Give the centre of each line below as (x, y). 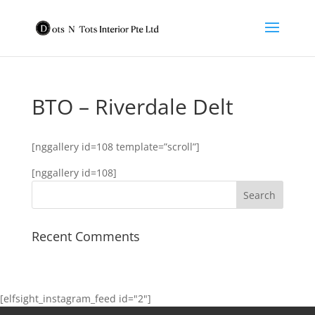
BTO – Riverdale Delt (132, 107)
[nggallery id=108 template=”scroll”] (115, 147)
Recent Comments (85, 236)
